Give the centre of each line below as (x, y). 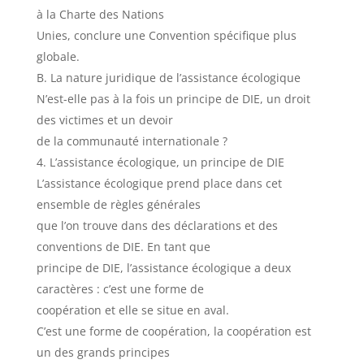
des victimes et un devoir (104, 120)
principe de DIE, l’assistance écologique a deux (163, 268)
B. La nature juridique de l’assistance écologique (168, 78)
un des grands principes (103, 352)
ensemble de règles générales (118, 204)
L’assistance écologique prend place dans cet (159, 183)
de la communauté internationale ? (132, 141)
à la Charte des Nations (100, 14)
